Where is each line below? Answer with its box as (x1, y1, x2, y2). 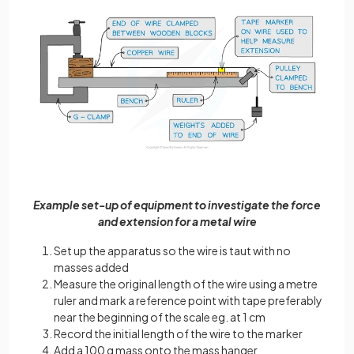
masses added (54, 260, 129, 275)
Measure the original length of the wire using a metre (54, 277, 318, 292)
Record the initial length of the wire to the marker (54, 326, 303, 341)
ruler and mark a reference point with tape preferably (54, 293, 322, 308)
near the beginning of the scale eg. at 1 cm (54, 310, 265, 325)
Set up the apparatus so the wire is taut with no (54, 243, 291, 258)
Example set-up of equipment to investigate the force (33, 198, 321, 213)
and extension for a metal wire (97, 214, 257, 229)
